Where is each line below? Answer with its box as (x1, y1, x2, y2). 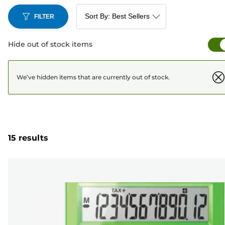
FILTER (34, 13, 54, 20)
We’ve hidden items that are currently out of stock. (17, 73, 170, 81)
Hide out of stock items (8, 40, 92, 49)
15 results (8, 133, 48, 143)
